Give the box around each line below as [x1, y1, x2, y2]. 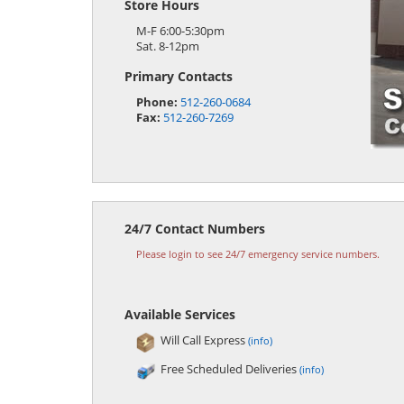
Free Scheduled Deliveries [160, 362, 299, 377]
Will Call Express [160, 333, 248, 348]
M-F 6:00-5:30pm [135, 23, 225, 39]
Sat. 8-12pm [135, 39, 199, 54]
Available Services [124, 306, 235, 323]
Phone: [135, 95, 178, 110]
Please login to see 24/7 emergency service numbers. [135, 247, 380, 261]
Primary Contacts [124, 68, 233, 85]
